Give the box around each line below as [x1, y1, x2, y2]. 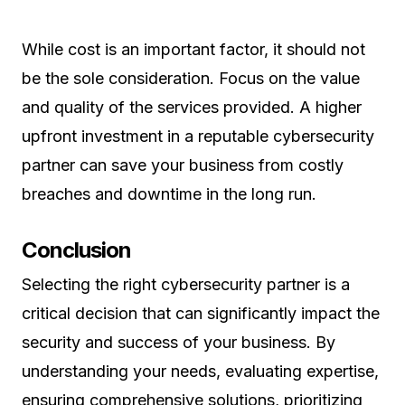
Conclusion [22, 237, 132, 263]
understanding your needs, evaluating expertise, [22, 362, 379, 381]
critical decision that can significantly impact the [22, 304, 380, 323]
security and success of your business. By [22, 333, 335, 352]
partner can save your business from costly [22, 155, 344, 174]
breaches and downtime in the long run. [22, 184, 316, 203]
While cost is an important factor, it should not [22, 40, 365, 59]
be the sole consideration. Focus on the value [22, 69, 360, 88]
